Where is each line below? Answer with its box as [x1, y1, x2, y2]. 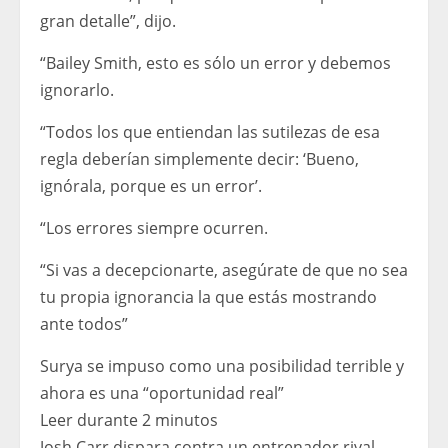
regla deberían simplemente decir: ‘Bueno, [40, 148, 359, 171]
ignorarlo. [40, 79, 114, 102]
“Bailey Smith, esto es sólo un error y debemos [40, 52, 391, 75]
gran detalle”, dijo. [40, 10, 176, 33]
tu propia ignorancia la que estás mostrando [40, 286, 377, 309]
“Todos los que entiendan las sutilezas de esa [40, 121, 380, 144]
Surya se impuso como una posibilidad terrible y [40, 355, 404, 378]
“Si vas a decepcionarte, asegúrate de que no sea [40, 259, 408, 282]
